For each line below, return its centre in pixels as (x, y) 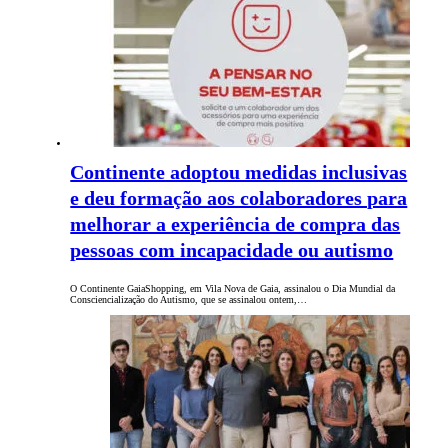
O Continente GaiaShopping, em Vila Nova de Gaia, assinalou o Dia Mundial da (233, 289)
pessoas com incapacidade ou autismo (232, 250)
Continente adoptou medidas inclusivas (239, 172)
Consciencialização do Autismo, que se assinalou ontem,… (189, 300)
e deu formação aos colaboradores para (239, 198)
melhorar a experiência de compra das (235, 224)
